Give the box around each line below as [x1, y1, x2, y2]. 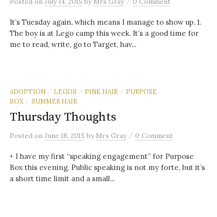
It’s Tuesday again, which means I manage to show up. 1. [10, 17, 201, 27]
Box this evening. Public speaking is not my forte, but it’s [10, 162, 205, 172]
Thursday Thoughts [10, 109, 116, 124]
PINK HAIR [85, 87, 118, 95]
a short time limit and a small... [10, 173, 114, 183]
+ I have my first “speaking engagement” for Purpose [10, 151, 194, 161]
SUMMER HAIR [31, 97, 77, 105]
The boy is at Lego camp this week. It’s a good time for [10, 28, 199, 38]
